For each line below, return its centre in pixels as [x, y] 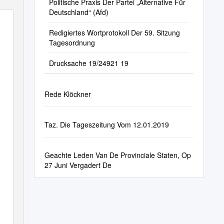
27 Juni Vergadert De [78, 165]
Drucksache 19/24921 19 [88, 63]
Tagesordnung [72, 42]
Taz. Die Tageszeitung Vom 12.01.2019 [106, 124]
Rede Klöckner [67, 94]
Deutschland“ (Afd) [78, 12]
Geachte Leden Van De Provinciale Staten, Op [117, 155]
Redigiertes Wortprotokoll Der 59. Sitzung [114, 32]
